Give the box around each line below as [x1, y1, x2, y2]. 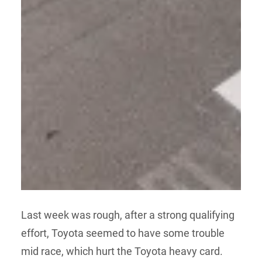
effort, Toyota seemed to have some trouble [21, 226, 225, 239]
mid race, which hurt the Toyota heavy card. [21, 244, 223, 257]
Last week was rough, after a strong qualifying [21, 208, 235, 221]
